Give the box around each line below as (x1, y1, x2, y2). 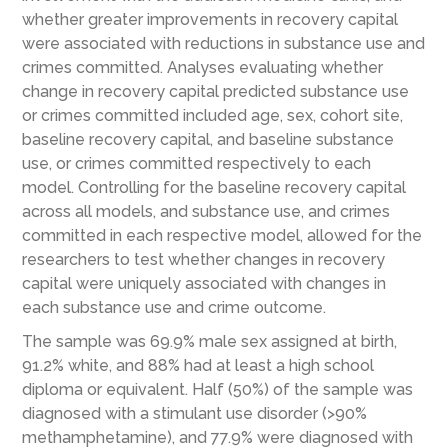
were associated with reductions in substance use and (21, 34, 425, 54)
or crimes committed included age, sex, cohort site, (21, 106, 403, 126)
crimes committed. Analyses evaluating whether (21, 58, 383, 78)
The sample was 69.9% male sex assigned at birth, (21, 332, 397, 352)
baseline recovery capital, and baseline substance (21, 130, 394, 150)
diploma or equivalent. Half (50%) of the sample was (21, 380, 413, 400)
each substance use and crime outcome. (21, 298, 326, 318)
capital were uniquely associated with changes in (21, 274, 386, 294)
